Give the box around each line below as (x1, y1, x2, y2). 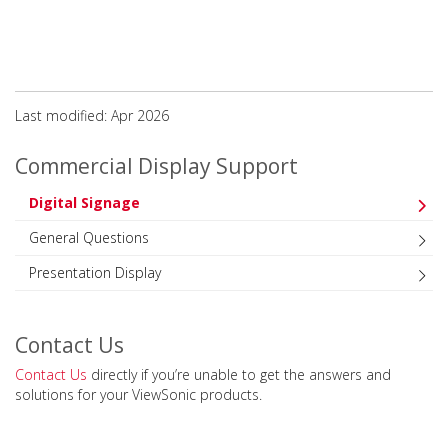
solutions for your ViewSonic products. (15, 384, 262, 404)
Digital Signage (29, 192, 140, 212)
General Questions (29, 227, 149, 247)
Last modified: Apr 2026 (15, 105, 169, 125)
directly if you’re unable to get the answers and (87, 364, 391, 384)
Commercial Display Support (15, 151, 298, 180)
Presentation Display (29, 262, 161, 282)
